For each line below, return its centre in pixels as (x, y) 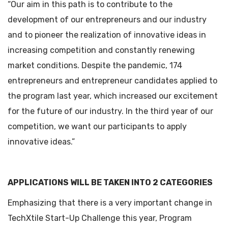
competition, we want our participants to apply (97, 126)
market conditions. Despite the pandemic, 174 (95, 65)
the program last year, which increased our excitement (113, 96)
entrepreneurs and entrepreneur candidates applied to (112, 81)
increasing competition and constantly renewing (101, 50)
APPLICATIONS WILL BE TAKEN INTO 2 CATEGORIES (110, 182)
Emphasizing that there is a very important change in (110, 203)
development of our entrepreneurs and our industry (107, 20)
